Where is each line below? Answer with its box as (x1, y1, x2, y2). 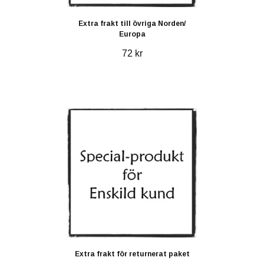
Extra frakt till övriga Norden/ (78, 19, 186, 28)
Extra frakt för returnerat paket (74, 249, 190, 258)
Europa (118, 29, 146, 38)
